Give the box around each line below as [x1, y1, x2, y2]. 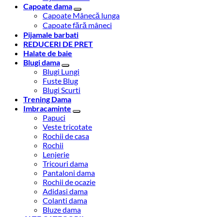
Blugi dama [23, 58, 60, 67]
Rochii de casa [43, 131, 89, 141]
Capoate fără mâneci [43, 20, 112, 30]
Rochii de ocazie [43, 177, 95, 187]
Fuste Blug [43, 76, 78, 86]
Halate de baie [23, 48, 72, 58]
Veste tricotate [43, 122, 92, 132]
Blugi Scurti [43, 85, 80, 95]
